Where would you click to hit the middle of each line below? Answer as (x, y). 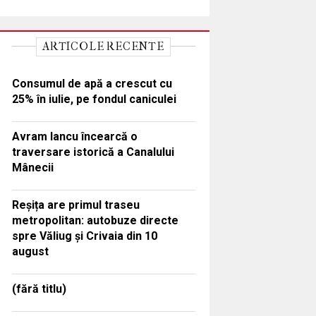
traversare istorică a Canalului (93, 152)
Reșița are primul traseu (75, 205)
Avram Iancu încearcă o (74, 136)
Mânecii (32, 167)
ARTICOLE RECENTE (103, 46)
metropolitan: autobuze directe (95, 220)
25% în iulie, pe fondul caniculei (94, 99)
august (30, 251)
